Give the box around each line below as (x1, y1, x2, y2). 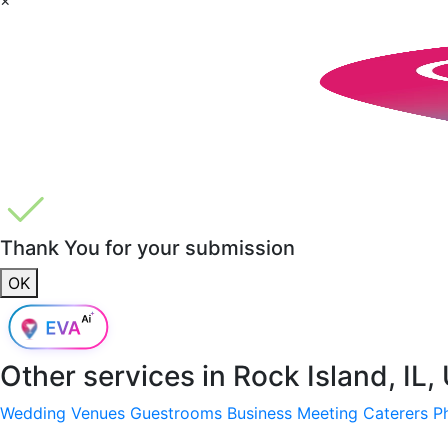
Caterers (363, 402, 428, 423)
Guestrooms (130, 402, 222, 423)
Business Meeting (227, 402, 358, 423)
